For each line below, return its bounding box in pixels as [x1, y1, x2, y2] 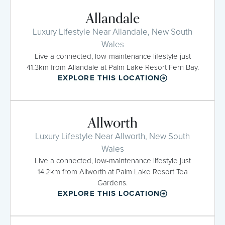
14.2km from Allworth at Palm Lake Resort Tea [37, 166, 188, 177]
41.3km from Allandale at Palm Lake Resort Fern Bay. [26, 61, 199, 73]
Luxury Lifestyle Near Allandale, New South [33, 25, 192, 38]
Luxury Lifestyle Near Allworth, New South [35, 130, 190, 143]
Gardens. [97, 177, 128, 188]
